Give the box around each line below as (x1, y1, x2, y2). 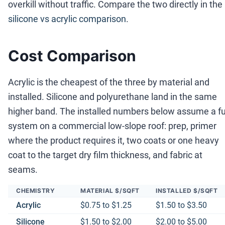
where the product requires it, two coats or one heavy (8, 135, 219, 146)
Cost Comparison (8, 47, 136, 65)
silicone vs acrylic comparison (8, 14, 126, 25)
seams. (8, 164, 38, 175)
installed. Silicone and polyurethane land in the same (8, 91, 217, 102)
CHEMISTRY (16, 187, 55, 195)
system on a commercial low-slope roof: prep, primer (8, 121, 216, 132)
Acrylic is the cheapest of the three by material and (8, 77, 209, 88)
